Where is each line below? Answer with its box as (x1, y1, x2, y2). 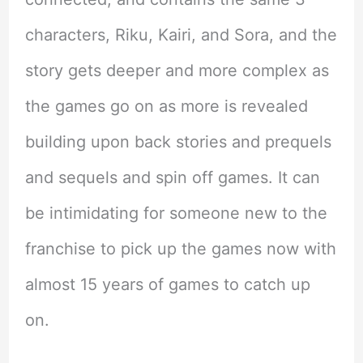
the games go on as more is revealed (24, 96, 308, 117)
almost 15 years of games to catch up (24, 275, 310, 295)
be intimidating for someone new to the (24, 203, 327, 224)
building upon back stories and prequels (24, 132, 331, 152)
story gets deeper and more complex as (24, 61, 329, 81)
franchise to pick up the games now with (24, 239, 336, 259)
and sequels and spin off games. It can (24, 168, 320, 188)
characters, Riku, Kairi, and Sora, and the (24, 25, 337, 45)
